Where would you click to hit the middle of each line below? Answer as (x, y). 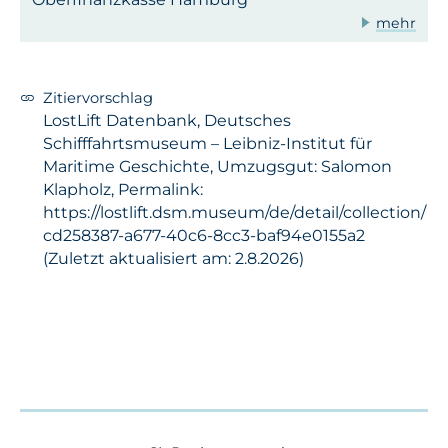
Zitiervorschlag (98, 98)
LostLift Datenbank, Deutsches (167, 121)
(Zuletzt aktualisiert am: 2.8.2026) (173, 259)
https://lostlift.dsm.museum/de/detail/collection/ (234, 213)
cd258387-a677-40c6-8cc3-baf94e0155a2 (204, 236)
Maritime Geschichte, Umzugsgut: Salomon (217, 167)
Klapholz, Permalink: (123, 190)
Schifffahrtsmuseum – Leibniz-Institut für (207, 144)
